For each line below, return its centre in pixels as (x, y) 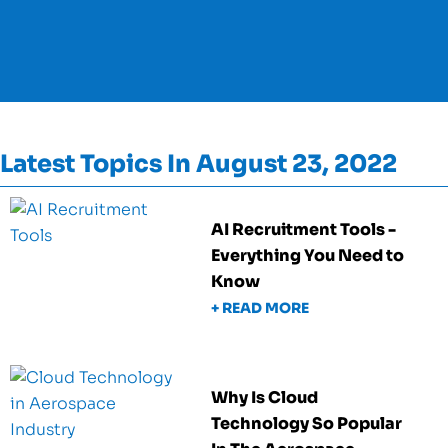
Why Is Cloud (265, 397)
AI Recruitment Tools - (304, 229)
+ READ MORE (260, 307)
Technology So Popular (307, 423)
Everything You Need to (308, 255)
